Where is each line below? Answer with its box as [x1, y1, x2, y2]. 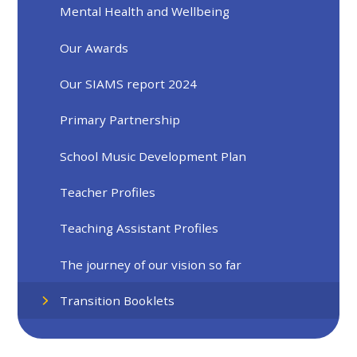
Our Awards [60, 39, 129, 56]
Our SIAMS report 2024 [60, 76, 198, 92]
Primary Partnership [60, 112, 181, 128]
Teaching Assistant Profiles [60, 220, 219, 237]
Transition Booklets [60, 292, 175, 309]
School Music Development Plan [60, 147, 247, 164]
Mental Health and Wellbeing [60, 3, 230, 20]
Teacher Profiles [60, 184, 156, 201]
